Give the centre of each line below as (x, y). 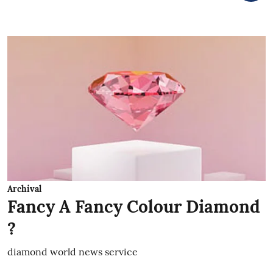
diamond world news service (73, 252)
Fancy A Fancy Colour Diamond (134, 207)
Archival (24, 189)
